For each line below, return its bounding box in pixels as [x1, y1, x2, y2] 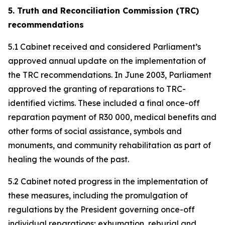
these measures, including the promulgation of [8, 190, 188, 200]
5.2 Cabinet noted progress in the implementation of [8, 176, 208, 186]
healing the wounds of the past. [8, 154, 129, 164]
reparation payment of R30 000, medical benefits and [8, 112, 216, 122]
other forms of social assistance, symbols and [8, 126, 182, 136]
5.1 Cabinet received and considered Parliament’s [8, 42, 201, 52]
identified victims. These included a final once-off [8, 98, 200, 108]
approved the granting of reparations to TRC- [8, 84, 186, 94]
